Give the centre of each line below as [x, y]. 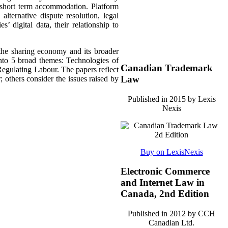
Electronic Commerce [165, 172]
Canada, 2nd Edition [165, 194]
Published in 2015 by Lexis [172, 99]
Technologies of [93, 61]
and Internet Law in [163, 183]
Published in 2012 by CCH [172, 214]
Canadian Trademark [167, 68]
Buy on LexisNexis [172, 152]
